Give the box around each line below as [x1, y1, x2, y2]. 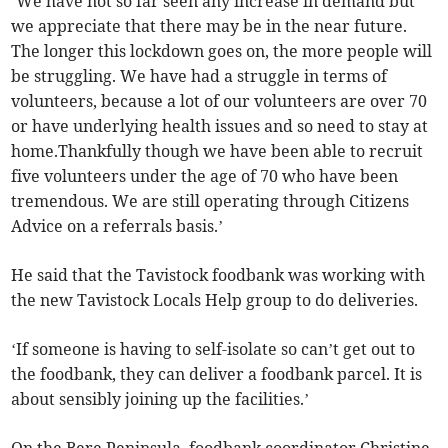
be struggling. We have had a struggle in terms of [11, 65, 388, 86]
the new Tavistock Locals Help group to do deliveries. [11, 289, 419, 310]
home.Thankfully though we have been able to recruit [11, 140, 424, 161]
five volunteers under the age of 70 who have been [11, 165, 399, 186]
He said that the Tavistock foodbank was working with [11, 264, 426, 285]
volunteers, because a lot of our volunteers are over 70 [11, 90, 428, 111]
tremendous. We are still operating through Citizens [11, 190, 410, 211]
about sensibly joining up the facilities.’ [11, 388, 310, 409]
